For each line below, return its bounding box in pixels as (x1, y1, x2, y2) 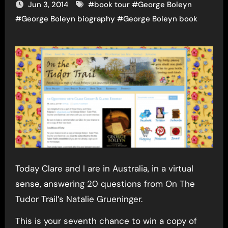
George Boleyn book (123, 14, 197, 24)
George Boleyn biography (21, 14, 115, 24)
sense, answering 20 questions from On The (15, 178, 195, 189)
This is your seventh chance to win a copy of (15, 215, 197, 226)
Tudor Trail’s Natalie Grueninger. (15, 193, 142, 205)
